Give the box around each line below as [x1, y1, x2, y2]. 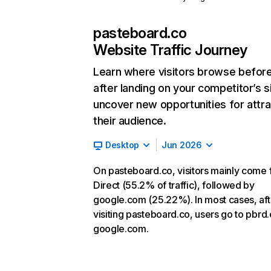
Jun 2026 [162, 140, 202, 150]
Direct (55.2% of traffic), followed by [93, 179, 255, 191]
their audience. [93, 114, 166, 127]
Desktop [105, 140, 140, 150]
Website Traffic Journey [93, 41, 247, 59]
